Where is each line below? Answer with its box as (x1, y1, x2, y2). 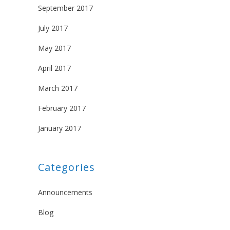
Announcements (38, 187, 92, 198)
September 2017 (38, 3, 93, 13)
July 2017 (38, 23, 68, 33)
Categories (38, 160, 95, 175)
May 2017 (38, 43, 71, 53)
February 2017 (38, 103, 86, 113)
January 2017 (38, 123, 81, 133)
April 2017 (38, 63, 71, 73)
